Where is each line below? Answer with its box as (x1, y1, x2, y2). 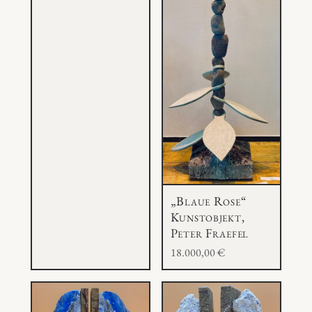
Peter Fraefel (170, 225, 249, 241)
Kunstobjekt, (170, 209, 245, 225)
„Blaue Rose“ (170, 193, 247, 209)
